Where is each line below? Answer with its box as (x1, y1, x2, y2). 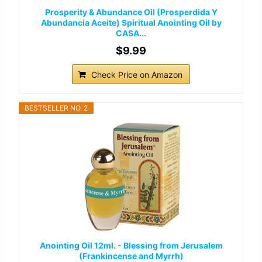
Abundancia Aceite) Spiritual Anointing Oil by (40, 18, 222, 28)
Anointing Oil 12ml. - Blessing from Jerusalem (39, 240, 223, 251)
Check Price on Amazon (91, 70, 182, 80)
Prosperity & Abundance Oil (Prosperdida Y (44, 7, 218, 18)
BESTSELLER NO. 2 (25, 104, 88, 113)
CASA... (116, 28, 146, 39)
